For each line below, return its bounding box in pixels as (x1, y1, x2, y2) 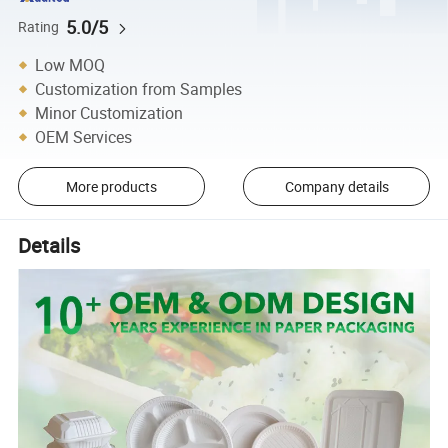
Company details (284, 176, 389, 196)
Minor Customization (35, 101, 184, 124)
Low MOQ (35, 53, 106, 76)
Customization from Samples (35, 77, 243, 100)
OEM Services (35, 125, 133, 148)
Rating (18, 17, 60, 36)
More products (65, 176, 157, 196)
